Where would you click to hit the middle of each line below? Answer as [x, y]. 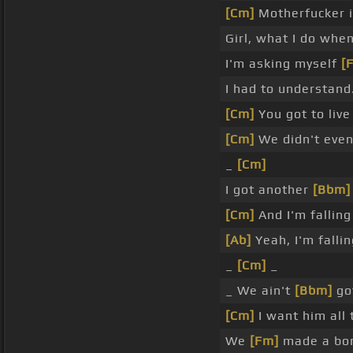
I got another [269, 190]
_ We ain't [260, 291]
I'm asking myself [283, 64]
